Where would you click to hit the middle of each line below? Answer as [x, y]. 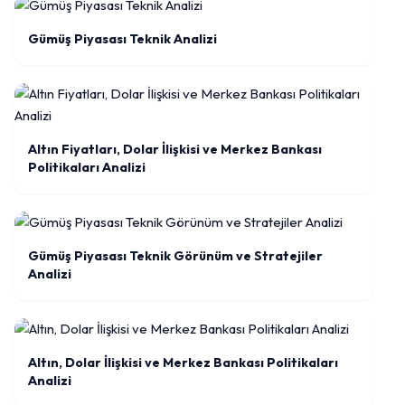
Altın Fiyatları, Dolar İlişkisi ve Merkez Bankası [175, 149]
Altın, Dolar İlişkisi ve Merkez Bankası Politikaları [183, 363]
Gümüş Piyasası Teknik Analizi [122, 39]
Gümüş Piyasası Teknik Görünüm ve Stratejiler [175, 256]
